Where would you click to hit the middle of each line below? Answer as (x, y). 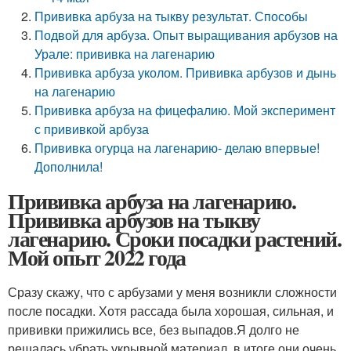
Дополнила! (69, 166)
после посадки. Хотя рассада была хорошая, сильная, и (171, 311)
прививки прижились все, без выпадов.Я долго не (154, 329)
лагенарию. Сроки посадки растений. (175, 239)
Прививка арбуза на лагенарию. (152, 201)
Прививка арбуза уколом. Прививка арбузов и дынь (186, 72)
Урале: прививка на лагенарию (125, 54)
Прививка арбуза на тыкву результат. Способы (172, 16)
